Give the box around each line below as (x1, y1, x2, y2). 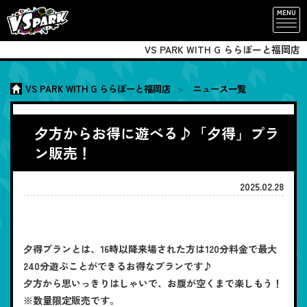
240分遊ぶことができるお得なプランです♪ (23, 259, 212, 273)
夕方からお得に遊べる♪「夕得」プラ (34, 122, 279, 143)
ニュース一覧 (192, 82, 246, 95)
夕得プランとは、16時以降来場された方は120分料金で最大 (23, 242, 277, 256)
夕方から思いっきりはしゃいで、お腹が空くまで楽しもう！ (23, 276, 282, 291)
